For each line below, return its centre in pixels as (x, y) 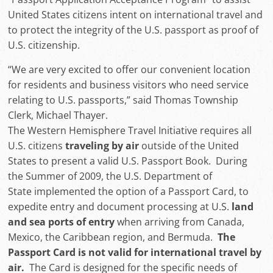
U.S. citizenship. (44, 45)
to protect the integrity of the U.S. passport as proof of (133, 30)
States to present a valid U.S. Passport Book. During (128, 161)
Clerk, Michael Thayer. (58, 115)
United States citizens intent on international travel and (136, 15)
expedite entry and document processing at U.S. (120, 207)
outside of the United (190, 146)
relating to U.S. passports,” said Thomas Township (123, 100)
